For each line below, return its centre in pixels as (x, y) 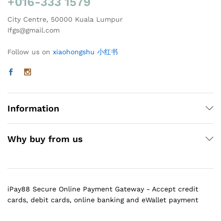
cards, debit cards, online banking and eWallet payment (103, 200)
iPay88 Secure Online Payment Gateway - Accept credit (103, 189)
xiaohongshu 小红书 (85, 52)
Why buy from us (45, 139)
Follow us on (30, 52)
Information (33, 108)
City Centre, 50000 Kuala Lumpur (65, 19)
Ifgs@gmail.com (34, 30)
